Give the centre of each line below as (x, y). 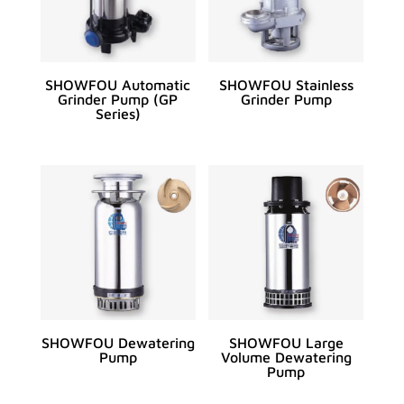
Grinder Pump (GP (118, 99)
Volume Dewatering (286, 358)
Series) (118, 113)
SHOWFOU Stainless (286, 84)
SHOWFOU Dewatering (118, 343)
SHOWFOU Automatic (118, 84)
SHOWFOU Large (286, 343)
